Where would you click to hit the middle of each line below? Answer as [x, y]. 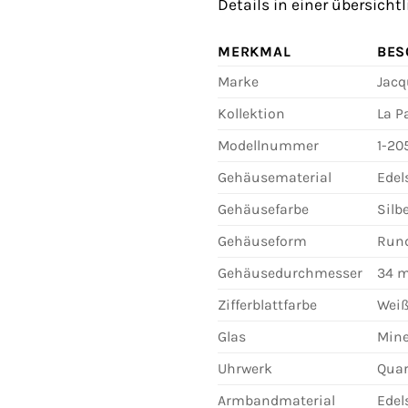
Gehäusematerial [275, 177]
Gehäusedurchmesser [290, 272]
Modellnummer [268, 145]
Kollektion [251, 113]
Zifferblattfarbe [267, 304]
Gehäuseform [262, 240]
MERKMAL [255, 51]
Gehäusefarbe [263, 209]
